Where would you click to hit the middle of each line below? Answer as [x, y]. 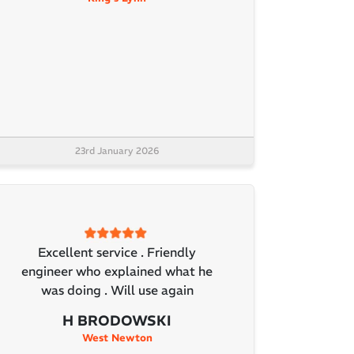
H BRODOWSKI [117, 320]
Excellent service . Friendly [117, 252]
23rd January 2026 [117, 151]
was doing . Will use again [117, 290]
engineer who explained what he [117, 271]
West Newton [117, 337]
